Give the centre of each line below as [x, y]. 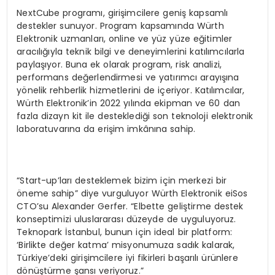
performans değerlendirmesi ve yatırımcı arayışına [128, 78]
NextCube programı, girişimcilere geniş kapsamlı [122, 13]
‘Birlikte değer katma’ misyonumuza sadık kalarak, [126, 245]
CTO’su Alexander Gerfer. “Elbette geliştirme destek [130, 207]
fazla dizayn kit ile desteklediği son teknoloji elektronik [135, 116]
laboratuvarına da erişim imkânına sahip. [106, 129]
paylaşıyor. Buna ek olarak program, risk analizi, [119, 65]
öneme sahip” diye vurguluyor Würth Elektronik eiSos [132, 194]
